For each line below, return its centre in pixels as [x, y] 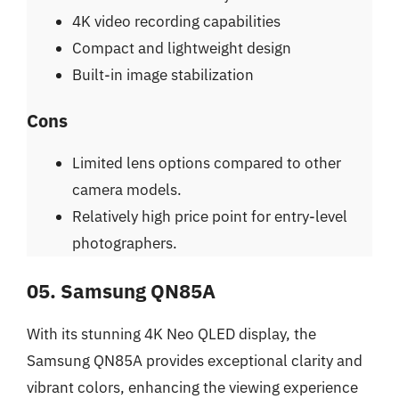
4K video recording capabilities [176, 21]
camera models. [127, 190]
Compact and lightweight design [182, 48]
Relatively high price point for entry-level [210, 216]
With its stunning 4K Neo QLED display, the [171, 334]
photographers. [125, 243]
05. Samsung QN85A [121, 290]
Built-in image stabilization [163, 74]
